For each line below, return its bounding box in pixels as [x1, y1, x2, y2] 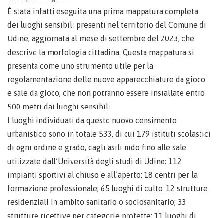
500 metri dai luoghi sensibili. [7, 102, 112, 111]
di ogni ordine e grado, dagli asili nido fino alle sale [7, 143, 186, 152]
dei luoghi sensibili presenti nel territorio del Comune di [7, 20, 206, 29]
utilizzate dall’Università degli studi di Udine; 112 [7, 157, 182, 165]
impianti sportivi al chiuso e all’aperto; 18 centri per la [7, 170, 198, 179]
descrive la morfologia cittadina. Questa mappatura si [7, 48, 194, 56]
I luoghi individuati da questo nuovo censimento [7, 116, 177, 125]
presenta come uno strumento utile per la [7, 61, 153, 70]
